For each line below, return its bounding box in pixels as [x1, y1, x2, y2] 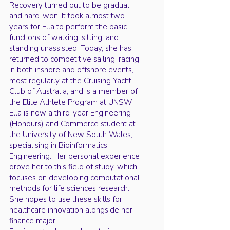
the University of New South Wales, [9, 129, 132, 140]
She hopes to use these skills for [9, 194, 122, 204]
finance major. [9, 216, 57, 226]
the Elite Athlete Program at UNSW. [9, 97, 133, 107]
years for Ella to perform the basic [9, 22, 127, 32]
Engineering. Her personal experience [9, 151, 140, 161]
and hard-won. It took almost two [9, 11, 125, 21]
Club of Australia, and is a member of [9, 86, 138, 97]
